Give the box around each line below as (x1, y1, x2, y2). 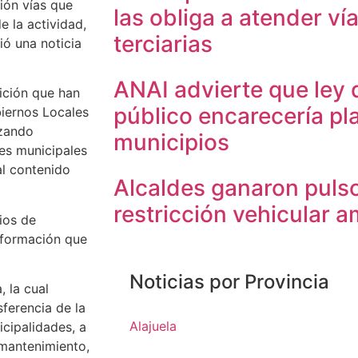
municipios (113, 129, 229, 156)
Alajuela (129, 318, 177, 334)
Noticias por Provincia (129, 270, 329, 293)
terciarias (113, 30, 213, 58)
